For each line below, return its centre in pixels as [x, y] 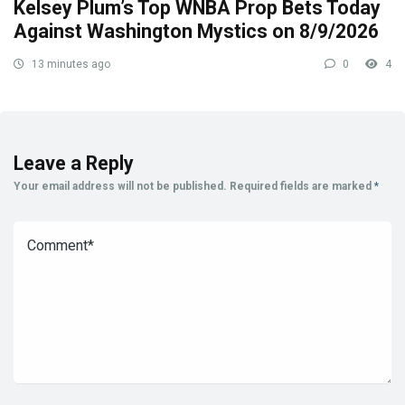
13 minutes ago [70, 65]
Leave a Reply [74, 164]
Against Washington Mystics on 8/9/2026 [196, 32]
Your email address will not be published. [120, 187]
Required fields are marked [302, 187]
